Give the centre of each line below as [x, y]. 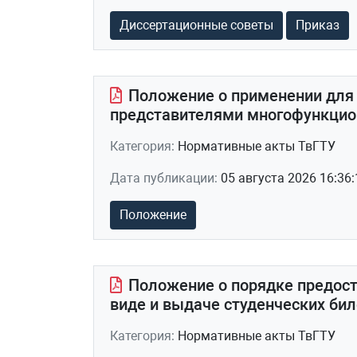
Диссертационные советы [196, 25]
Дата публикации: [165, 178]
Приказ [318, 25]
